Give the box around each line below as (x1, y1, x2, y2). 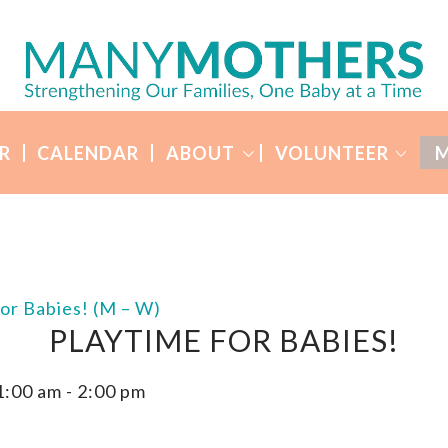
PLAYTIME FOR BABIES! (49, 322, 399, 359)
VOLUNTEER (274, 141, 389, 164)
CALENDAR (37, 141, 140, 164)
